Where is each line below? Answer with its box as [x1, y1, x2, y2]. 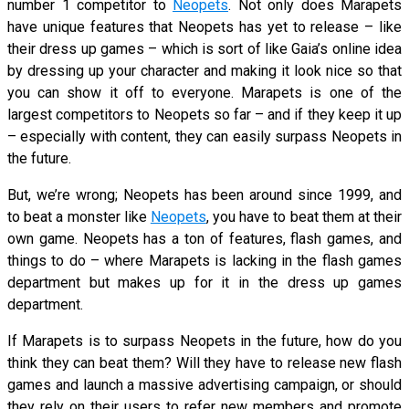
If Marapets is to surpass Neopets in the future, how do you [7, 331, 402, 350]
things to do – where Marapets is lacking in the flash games [7, 251, 402, 269]
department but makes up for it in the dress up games [7, 273, 402, 291]
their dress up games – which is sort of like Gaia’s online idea [7, 39, 402, 58]
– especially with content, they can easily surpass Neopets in [7, 127, 402, 145]
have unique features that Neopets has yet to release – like [7, 17, 402, 36]
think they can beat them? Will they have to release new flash [7, 353, 402, 372]
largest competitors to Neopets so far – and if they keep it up [7, 105, 402, 123]
